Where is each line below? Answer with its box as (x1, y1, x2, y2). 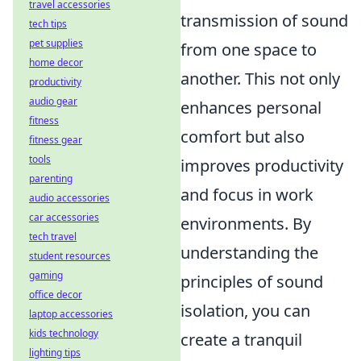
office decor (29, 288, 82, 301)
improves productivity (180, 155, 343, 176)
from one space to (180, 39, 317, 60)
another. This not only (180, 68, 340, 89)
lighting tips (29, 346, 81, 359)
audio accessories (29, 191, 110, 205)
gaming (29, 268, 63, 282)
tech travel (29, 230, 77, 243)
